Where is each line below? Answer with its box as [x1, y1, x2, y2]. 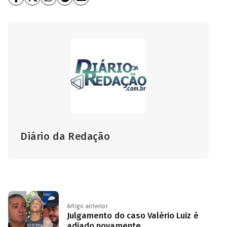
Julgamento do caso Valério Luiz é [67, 210, 199, 220]
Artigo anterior [67, 202, 108, 210]
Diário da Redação [20, 130, 110, 142]
